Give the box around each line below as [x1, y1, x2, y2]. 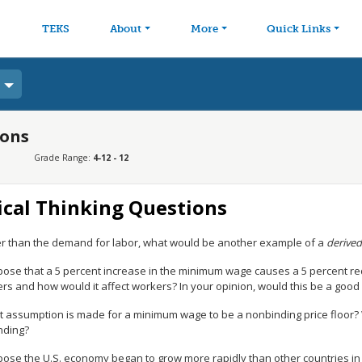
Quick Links [267, 23, 331, 35]
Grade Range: [33, 152, 93, 163]
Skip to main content [179, 4, 297, 20]
